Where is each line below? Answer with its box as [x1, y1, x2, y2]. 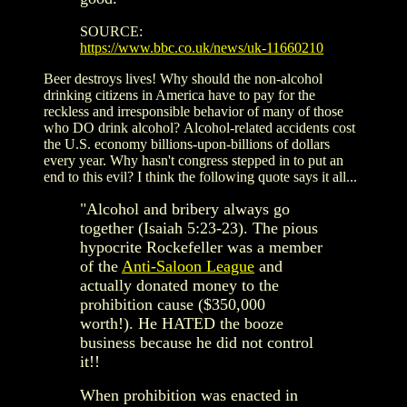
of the [80, 256, 118, 275]
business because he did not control [80, 333, 313, 352]
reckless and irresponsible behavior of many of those [44, 103, 343, 119]
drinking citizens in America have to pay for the [44, 86, 315, 103]
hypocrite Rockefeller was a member [80, 237, 323, 256]
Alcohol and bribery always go [86, 199, 290, 218]
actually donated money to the [80, 275, 279, 294]
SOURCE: [80, 23, 143, 39]
